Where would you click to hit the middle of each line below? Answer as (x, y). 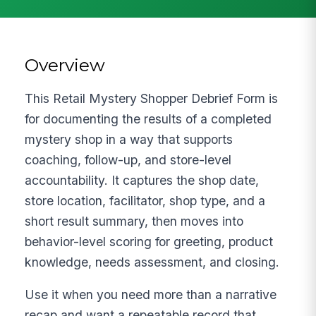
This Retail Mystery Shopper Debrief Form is (152, 98)
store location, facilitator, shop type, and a (145, 200)
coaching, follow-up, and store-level (128, 159)
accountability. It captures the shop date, (142, 180)
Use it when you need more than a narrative (151, 295)
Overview (65, 65)
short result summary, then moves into (134, 221)
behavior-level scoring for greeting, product (149, 241)
